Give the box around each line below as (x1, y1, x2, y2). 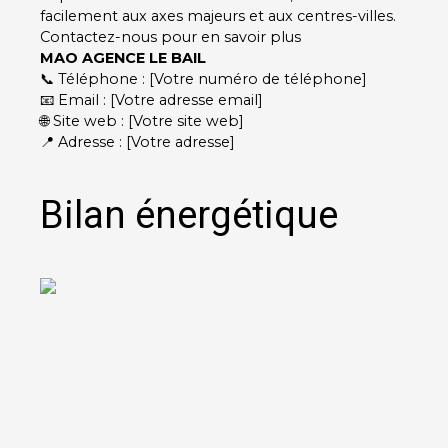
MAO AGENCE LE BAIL (40, 48, 206, 67)
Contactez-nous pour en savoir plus (40, 27, 301, 46)
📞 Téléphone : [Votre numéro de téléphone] (40, 69, 367, 88)
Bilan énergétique (40, 192, 338, 237)
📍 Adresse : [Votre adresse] (40, 132, 235, 151)
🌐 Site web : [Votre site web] (40, 111, 244, 130)
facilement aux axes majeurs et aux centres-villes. (40, 6, 396, 25)
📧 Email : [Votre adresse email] (40, 90, 263, 109)
